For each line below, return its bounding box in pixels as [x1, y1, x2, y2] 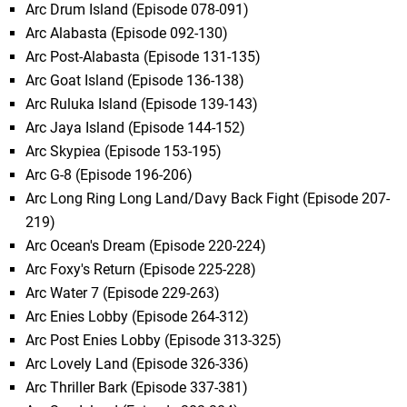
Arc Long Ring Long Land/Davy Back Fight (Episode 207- [25, 190, 391, 208]
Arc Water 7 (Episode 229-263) [25, 284, 221, 303]
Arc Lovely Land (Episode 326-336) [25, 355, 250, 373]
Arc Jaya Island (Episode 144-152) [25, 119, 246, 137]
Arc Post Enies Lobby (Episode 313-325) [25, 332, 283, 350]
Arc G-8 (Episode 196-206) [25, 166, 194, 184]
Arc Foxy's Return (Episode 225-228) [25, 261, 257, 279]
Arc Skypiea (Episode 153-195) [25, 143, 223, 161]
